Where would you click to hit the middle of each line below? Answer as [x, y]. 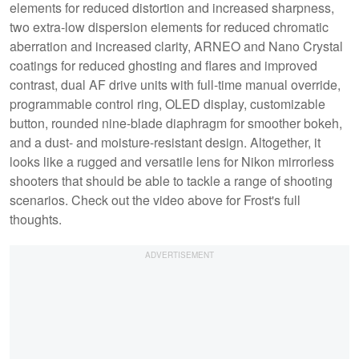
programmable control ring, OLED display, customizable [167, 103]
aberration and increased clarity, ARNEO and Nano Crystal [176, 46]
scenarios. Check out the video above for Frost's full [155, 200]
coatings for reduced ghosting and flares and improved [163, 65]
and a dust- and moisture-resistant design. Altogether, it [165, 142]
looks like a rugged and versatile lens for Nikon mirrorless [172, 161]
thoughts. [37, 219]
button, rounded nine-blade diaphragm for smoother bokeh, [176, 123]
